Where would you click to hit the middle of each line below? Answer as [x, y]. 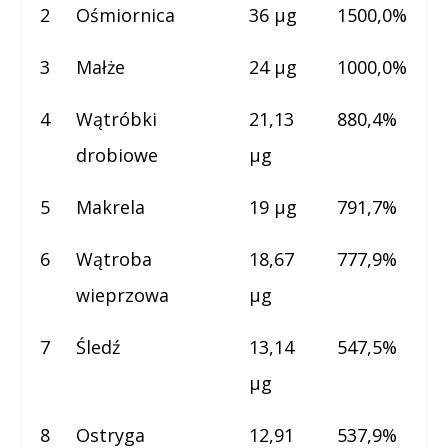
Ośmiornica [126, 15]
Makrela [111, 207]
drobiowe [117, 155]
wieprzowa [123, 295]
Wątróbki [117, 119]
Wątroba [114, 259]
